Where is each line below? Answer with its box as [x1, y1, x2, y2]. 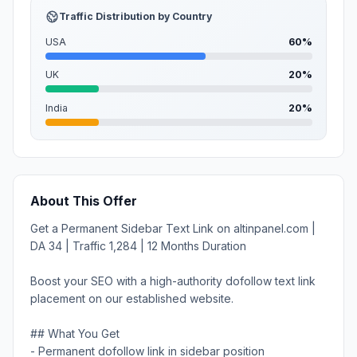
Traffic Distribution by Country [59, 10, 212, 23]
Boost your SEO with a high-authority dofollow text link [30, 273, 316, 288]
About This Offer [30, 194, 137, 209]
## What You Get [30, 326, 120, 340]
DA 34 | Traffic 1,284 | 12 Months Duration [30, 238, 246, 253]
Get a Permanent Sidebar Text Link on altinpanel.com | [30, 221, 316, 235]
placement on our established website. [30, 291, 233, 305]
